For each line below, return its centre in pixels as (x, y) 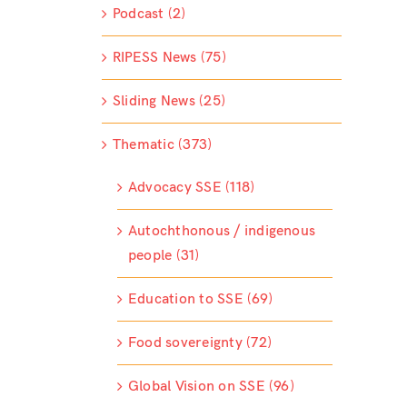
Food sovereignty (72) (199, 343)
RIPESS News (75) (169, 58)
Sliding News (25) (169, 102)
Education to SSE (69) (200, 300)
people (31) (164, 256)
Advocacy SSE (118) (191, 188)
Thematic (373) (162, 145)
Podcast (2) (149, 15)
